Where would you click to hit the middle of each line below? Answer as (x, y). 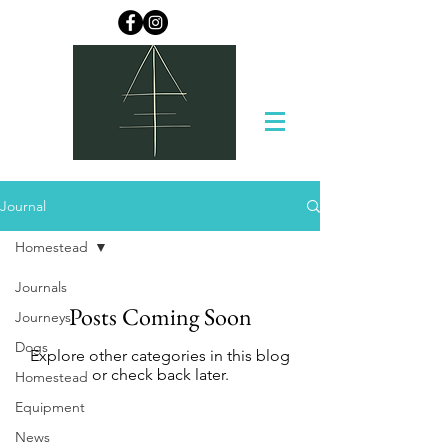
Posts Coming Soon (160, 316)
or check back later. (160, 374)
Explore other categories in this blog (160, 355)
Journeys (43, 317)
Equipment (50, 407)
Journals (41, 287)
